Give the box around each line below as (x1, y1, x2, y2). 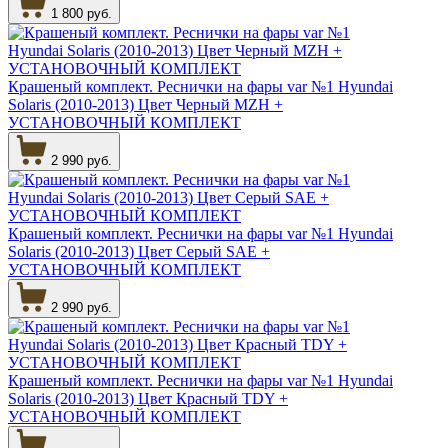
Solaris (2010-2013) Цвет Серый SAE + (8, 242, 270, 260)
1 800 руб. (51, 5, 112, 21)
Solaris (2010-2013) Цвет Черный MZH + (8, 95, 283, 113)
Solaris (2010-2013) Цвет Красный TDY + (8, 389, 288, 407)
